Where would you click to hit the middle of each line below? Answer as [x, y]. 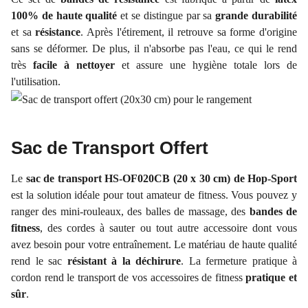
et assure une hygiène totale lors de [206, 65]
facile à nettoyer [74, 65]
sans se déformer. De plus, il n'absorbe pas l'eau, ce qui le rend [154, 48]
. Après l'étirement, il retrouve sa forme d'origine [189, 32]
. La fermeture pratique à [239, 261]
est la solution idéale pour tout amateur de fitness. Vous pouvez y [154, 195]
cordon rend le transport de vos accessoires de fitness [129, 277]
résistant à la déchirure [124, 261]
